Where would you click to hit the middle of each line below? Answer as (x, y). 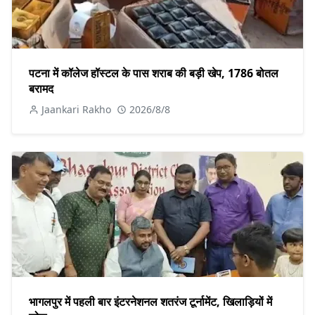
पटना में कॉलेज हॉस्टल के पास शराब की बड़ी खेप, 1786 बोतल (154, 73)
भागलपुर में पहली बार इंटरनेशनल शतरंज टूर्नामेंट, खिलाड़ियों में (150, 301)
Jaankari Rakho (76, 109)
